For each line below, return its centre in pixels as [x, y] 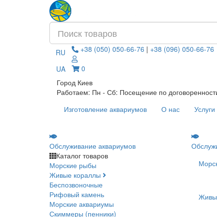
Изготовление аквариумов [105, 109]
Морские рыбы [73, 165]
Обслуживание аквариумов [93, 146]
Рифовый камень [77, 194]
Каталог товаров [82, 156]
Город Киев [75, 83]
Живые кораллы [75, 175]
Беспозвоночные [76, 185]
